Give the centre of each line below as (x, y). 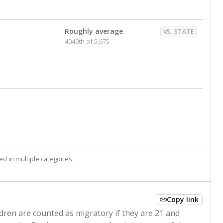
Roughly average (94, 31)
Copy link (183, 199)
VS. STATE (178, 32)
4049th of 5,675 (87, 41)
